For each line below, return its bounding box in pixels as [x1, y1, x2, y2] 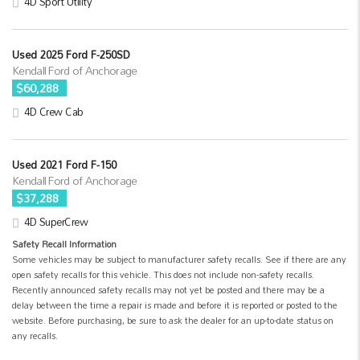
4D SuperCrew [24, 211, 88, 232]
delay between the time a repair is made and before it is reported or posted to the [12, 296, 337, 314]
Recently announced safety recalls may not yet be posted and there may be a [12, 280, 325, 299]
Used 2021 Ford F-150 [12, 153, 117, 175]
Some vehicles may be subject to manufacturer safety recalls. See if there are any [12, 250, 346, 268]
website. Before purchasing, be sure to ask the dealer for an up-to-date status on [12, 311, 333, 329]
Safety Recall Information [12, 235, 117, 253]
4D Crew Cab [24, 100, 84, 122]
